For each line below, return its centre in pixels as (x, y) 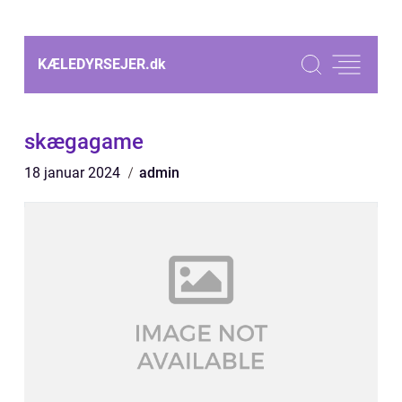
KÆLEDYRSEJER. (94, 64)
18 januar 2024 (74, 173)
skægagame (84, 142)
